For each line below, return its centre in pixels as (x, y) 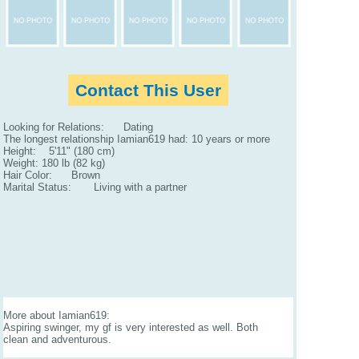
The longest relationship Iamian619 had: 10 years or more (137, 139)
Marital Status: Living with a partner (95, 188)
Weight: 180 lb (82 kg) (54, 163)
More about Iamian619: (56, 315)
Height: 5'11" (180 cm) (59, 151)
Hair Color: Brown (52, 175)
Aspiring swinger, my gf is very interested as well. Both (131, 327)
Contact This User (148, 91)
